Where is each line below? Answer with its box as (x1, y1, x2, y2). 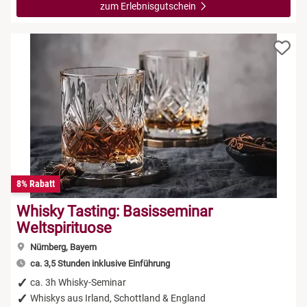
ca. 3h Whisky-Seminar (30, 276, 126, 288)
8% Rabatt (16, 177, 55, 189)
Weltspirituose (16, 219, 112, 236)
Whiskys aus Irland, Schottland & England (30, 292, 206, 304)
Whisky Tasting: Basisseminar (16, 202, 212, 220)
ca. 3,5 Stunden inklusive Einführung (27, 258, 170, 269)
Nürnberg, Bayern (27, 241, 97, 252)
